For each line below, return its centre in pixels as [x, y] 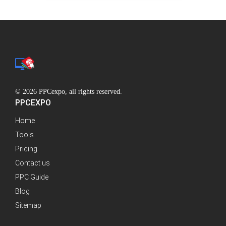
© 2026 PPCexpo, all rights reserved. [69, 92]
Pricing [26, 149]
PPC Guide [32, 177]
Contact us [33, 163]
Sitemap [28, 206]
